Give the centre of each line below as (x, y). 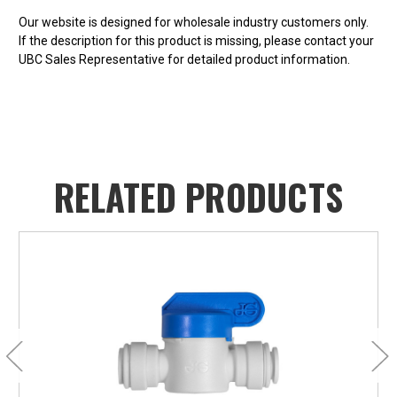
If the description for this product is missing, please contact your (196, 41)
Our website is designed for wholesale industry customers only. (194, 23)
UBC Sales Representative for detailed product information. (184, 60)
